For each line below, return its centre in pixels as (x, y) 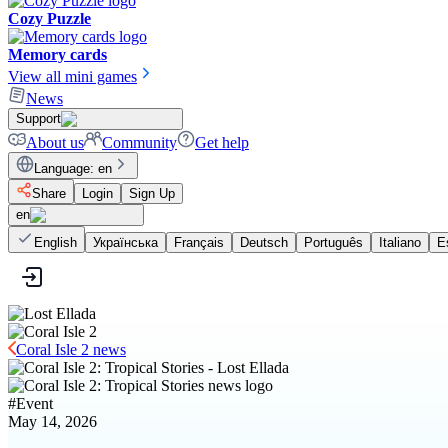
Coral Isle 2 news (71, 349)
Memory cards (57, 54)
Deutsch (264, 242)
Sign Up (152, 193)
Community (139, 142)
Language (62, 168)
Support (38, 118)
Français (199, 242)
